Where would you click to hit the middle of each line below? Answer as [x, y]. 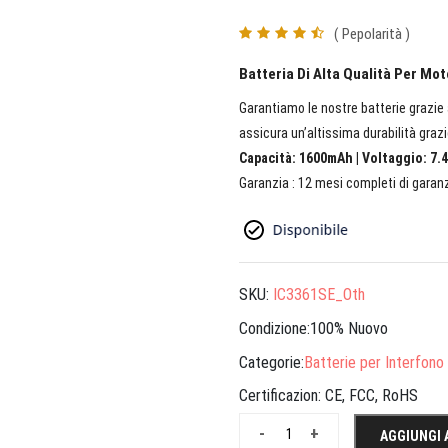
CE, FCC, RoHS [371, 396]
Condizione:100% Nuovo [313, 329]
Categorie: [271, 362]
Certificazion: [282, 396]
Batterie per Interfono [374, 362]
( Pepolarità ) [372, 34]
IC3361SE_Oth [319, 295]
